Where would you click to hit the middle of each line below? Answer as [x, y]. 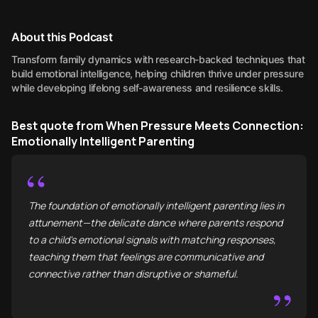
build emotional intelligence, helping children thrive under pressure [158, 73]
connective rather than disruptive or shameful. [133, 274]
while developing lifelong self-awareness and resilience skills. [147, 88]
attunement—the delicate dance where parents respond [155, 223]
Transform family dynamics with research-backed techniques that [158, 59]
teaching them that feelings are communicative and [146, 257]
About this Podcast [62, 37]
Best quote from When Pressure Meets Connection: [158, 126]
